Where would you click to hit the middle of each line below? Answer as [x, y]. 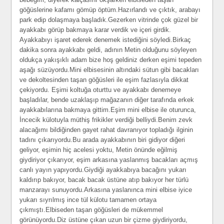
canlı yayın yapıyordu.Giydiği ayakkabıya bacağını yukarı [103, 170]
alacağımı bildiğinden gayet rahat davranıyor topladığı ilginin [106, 130]
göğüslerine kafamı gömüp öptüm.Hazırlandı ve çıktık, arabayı [110, 10]
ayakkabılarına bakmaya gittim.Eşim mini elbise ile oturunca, [108, 110]
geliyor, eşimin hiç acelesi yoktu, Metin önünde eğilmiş [99, 150]
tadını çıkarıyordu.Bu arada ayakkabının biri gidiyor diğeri [102, 140]
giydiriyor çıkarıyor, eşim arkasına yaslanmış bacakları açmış [109, 160]
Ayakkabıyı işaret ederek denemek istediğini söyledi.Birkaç [105, 40]
